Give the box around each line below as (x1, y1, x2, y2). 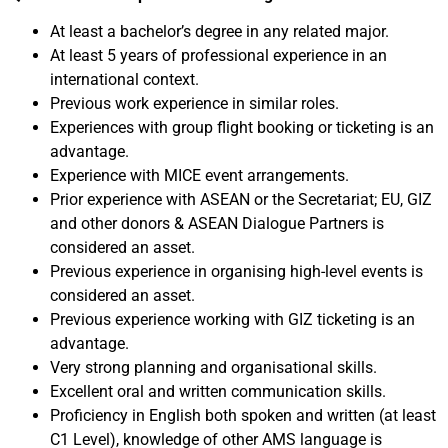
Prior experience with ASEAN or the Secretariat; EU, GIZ (50, 190, 432, 209)
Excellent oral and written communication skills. (50, 382, 386, 401)
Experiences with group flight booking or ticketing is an (50, 118, 434, 137)
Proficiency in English (50, 406, 205, 425)
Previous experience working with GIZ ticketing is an (50, 310, 415, 329)
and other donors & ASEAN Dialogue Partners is (50, 214, 384, 233)
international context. (50, 70, 199, 89)
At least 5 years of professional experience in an (50, 46, 387, 65)
